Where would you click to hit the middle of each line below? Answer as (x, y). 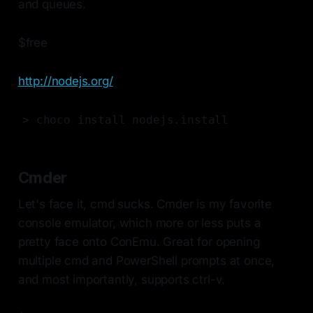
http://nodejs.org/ (65, 81)
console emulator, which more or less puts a (139, 223)
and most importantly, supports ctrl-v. (122, 280)
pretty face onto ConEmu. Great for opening (139, 242)
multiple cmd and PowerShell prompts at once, (146, 261)
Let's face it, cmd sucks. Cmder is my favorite (145, 204)
